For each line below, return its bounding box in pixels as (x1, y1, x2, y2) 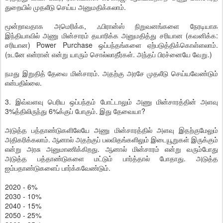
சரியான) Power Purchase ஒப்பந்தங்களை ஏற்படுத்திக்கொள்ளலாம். (5, 40, 218, 50)
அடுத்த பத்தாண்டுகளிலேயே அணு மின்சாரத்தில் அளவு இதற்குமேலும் (5, 125, 218, 135)
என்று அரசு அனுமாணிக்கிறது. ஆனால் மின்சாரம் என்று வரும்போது (5, 144, 218, 154)
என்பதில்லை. (5, 78, 42, 88)
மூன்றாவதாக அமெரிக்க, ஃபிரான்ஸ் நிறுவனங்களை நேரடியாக (5, 21, 218, 31)
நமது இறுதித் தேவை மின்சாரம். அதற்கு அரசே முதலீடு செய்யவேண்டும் (5, 68, 218, 78)
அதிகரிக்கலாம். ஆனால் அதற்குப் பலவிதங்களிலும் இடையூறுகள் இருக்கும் (5, 134, 218, 144)
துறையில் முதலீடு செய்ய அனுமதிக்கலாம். (5, 2, 126, 12)
